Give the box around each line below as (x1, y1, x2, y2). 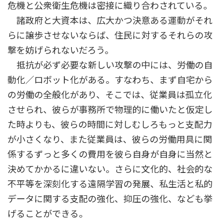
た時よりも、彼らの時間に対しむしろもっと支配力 (7, 119, 212, 130)
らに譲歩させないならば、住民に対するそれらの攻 (7, 30, 213, 41)
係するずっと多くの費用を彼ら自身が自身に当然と (7, 149, 213, 160)
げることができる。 (7, 208, 88, 220)
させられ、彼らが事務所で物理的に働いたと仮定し (7, 104, 213, 115)
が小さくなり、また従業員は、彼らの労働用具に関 (7, 134, 212, 145)
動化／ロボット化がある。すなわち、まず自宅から (7, 74, 213, 86)
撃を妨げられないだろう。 (7, 45, 113, 56)
